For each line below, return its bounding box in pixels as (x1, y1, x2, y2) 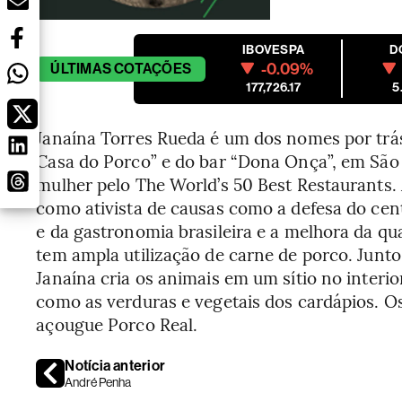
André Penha (65, 374, 132, 389)
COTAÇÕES (114, 59, 192, 77)
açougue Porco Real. (36, 311, 198, 336)
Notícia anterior (65, 356, 166, 374)
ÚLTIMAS (50, 59, 111, 77)
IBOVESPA (242, 41, 305, 57)
